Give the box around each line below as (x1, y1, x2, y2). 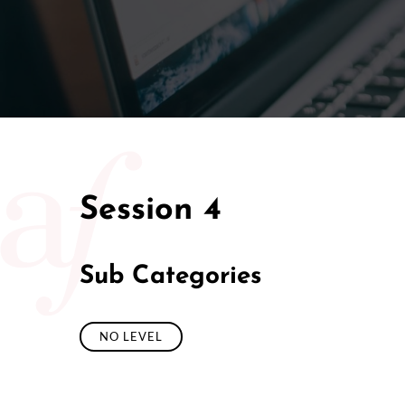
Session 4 (80, 193, 221, 227)
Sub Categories (80, 263, 262, 289)
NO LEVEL (99, 328, 163, 344)
